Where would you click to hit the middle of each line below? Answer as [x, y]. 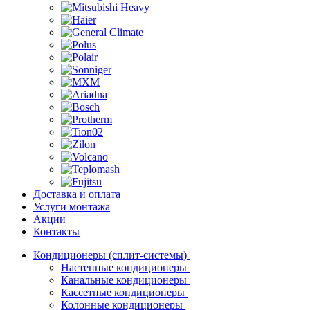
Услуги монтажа [72, 207]
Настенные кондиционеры [125, 267]
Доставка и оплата [77, 194]
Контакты [56, 231]
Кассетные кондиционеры [124, 292]
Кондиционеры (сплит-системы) [111, 255]
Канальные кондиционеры [125, 280]
